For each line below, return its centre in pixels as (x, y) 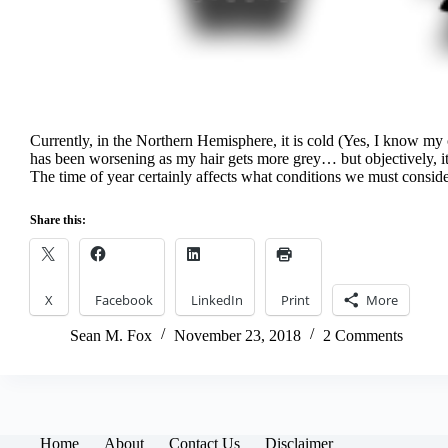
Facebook (124, 299)
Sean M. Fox (111, 335)
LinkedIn (217, 299)
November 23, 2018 (237, 335)
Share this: (58, 219)
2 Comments (363, 335)
